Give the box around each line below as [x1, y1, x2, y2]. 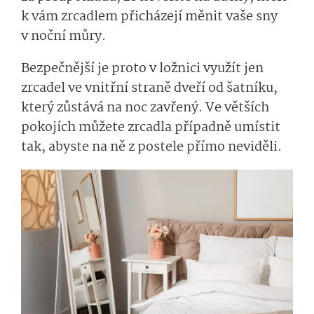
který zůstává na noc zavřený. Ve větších [21, 97, 269, 118]
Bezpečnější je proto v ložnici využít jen [21, 57, 264, 79]
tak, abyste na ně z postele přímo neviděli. [21, 136, 285, 158]
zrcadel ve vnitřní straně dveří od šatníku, [21, 77, 278, 99]
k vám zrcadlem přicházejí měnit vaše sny [21, 6, 278, 27]
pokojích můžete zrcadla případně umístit [21, 116, 280, 138]
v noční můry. [21, 25, 106, 47]
